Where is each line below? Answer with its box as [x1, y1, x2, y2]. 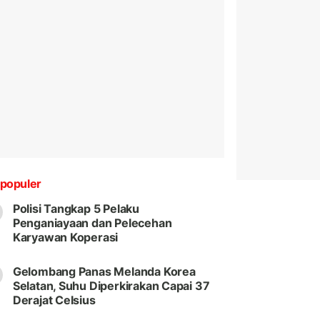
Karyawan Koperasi [12, 230, 119, 245]
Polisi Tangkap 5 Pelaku [12, 201, 139, 216]
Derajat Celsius [12, 293, 96, 308]
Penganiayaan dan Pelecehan [12, 216, 172, 231]
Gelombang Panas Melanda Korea [12, 264, 196, 279]
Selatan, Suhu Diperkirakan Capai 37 [12, 279, 210, 294]
